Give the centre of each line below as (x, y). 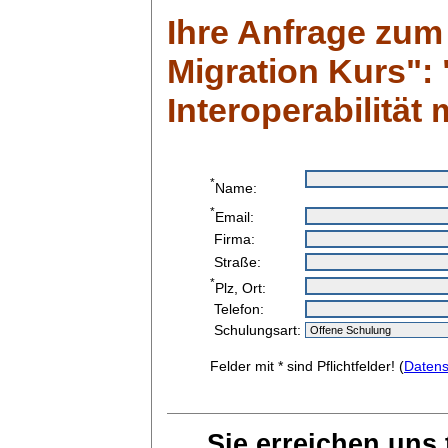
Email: (234, 217)
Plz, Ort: (240, 287)
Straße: (235, 261)
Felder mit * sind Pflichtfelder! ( (307, 365)
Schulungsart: (255, 329)
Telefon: (237, 308)
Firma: (232, 238)
